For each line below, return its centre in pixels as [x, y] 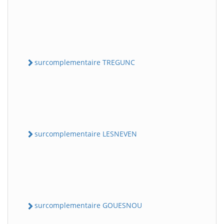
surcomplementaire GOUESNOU [88, 205]
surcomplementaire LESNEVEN [86, 134]
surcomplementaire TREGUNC [85, 62]
